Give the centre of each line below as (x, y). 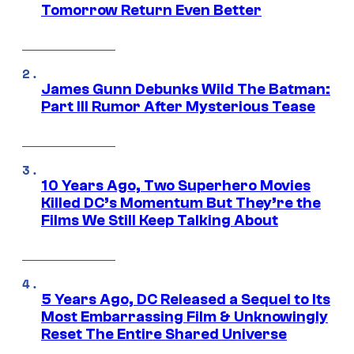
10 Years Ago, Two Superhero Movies (176, 186)
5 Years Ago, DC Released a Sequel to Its (186, 300)
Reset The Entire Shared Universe (164, 335)
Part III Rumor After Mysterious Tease (178, 107)
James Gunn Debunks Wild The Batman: (186, 90)
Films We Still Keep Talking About (160, 221)
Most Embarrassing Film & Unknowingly (185, 317)
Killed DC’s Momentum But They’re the (181, 203)
